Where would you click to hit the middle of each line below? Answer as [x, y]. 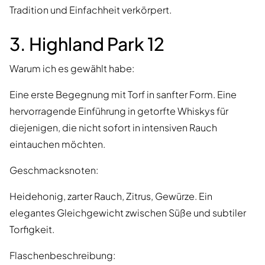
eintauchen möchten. [57, 144]
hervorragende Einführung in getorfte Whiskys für [119, 111]
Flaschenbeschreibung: [62, 256]
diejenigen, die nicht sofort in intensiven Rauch [113, 128]
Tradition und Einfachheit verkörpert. [91, 10]
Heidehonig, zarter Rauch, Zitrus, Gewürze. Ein [111, 196]
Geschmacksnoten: [54, 170]
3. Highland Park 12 [87, 44]
